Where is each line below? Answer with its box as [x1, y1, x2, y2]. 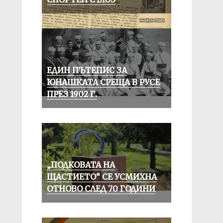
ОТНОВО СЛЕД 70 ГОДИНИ [46, 184, 155, 194]
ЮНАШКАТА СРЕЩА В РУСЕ [46, 77, 160, 87]
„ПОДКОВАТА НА [46, 160, 115, 170]
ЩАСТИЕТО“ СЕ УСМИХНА [46, 172, 157, 182]
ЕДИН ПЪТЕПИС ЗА [46, 65, 127, 75]
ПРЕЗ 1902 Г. [46, 89, 97, 99]
